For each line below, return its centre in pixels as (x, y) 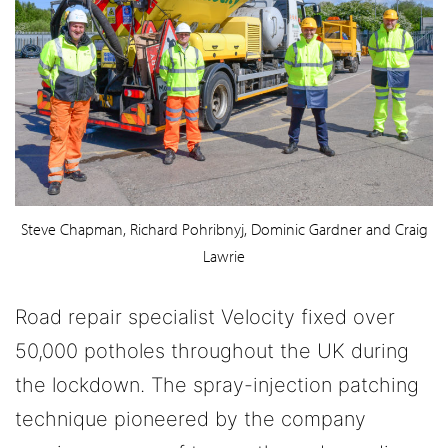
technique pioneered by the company (190, 419)
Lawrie (224, 256)
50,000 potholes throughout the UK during (212, 351)
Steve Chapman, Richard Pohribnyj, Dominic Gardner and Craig (224, 229)
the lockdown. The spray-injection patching (217, 385)
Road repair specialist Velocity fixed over (205, 317)
